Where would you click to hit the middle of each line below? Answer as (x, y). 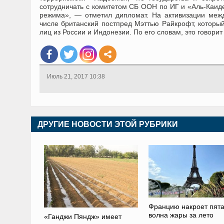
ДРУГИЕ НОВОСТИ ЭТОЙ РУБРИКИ (108, 124)
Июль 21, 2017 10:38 (76, 76)
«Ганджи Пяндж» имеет (82, 217)
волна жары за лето (181, 215)
